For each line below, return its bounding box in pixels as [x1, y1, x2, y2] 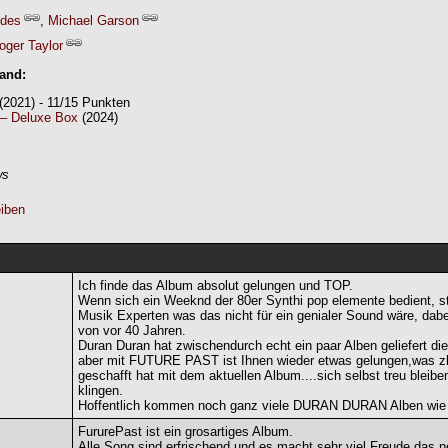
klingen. [78, 382, 123, 398]
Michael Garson [48, 13, 139, 29]
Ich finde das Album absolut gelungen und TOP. [78, 277, 353, 293]
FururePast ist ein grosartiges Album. [78, 423, 293, 439]
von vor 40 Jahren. [78, 322, 186, 338]
